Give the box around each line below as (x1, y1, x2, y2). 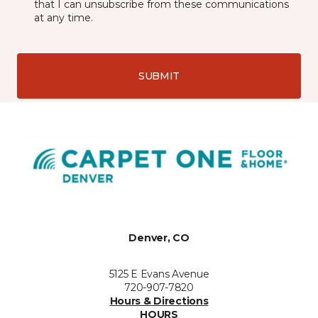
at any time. (34, 11, 93, 24)
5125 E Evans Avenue (109, 268, 209, 281)
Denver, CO (128, 231, 190, 245)
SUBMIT (138, 69, 180, 82)
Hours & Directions (109, 295, 209, 308)
